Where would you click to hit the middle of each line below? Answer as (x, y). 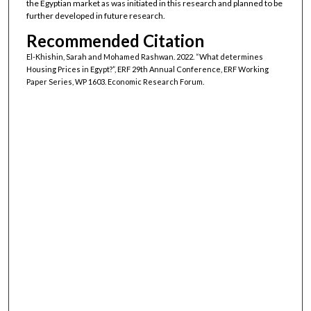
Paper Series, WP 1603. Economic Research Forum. (115, 81)
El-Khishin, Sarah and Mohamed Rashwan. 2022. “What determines (144, 56)
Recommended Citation (115, 40)
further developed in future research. (95, 16)
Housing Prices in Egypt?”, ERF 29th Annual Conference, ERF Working (147, 69)
